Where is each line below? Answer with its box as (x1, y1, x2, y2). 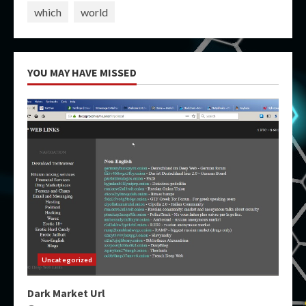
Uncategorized (42, 255, 93, 264)
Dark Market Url (27, 286, 105, 300)
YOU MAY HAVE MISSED (27, 66, 137, 79)
